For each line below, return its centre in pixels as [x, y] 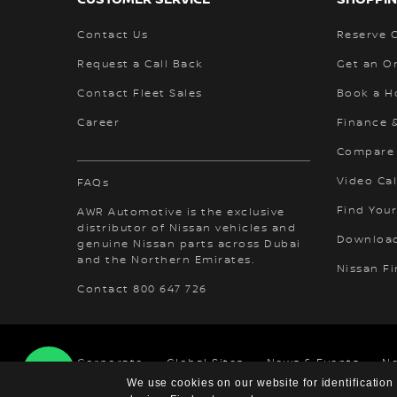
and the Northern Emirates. [166, 260]
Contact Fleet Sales [140, 93]
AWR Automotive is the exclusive [181, 212]
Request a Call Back [140, 64]
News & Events [313, 362]
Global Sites [205, 362]
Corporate [110, 362]
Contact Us [113, 35]
